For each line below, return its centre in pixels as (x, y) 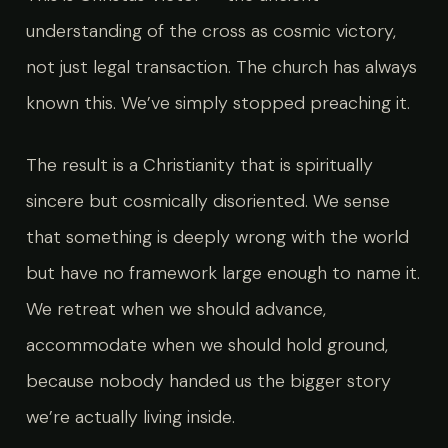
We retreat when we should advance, (175, 308)
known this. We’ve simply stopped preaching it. (217, 103)
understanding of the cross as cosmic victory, (210, 31)
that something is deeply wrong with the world (217, 236)
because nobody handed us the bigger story (208, 380)
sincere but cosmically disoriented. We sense (207, 200)
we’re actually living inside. (130, 416)
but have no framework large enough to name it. (222, 272)
